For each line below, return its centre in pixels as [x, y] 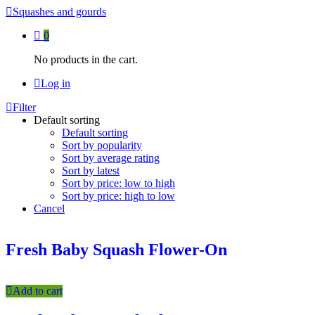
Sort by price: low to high [118, 183]
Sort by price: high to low [118, 196]
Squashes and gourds [59, 12]
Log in [56, 83]
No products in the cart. [86, 59]
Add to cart [38, 290]
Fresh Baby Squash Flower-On [116, 249]
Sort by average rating [111, 158]
